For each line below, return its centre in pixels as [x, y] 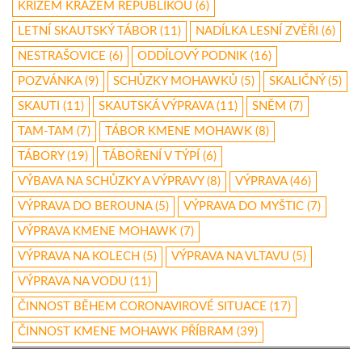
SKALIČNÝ [297, 82]
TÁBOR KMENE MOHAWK [179, 132]
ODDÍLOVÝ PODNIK [192, 57]
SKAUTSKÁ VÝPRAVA [156, 107]
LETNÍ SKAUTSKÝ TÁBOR [87, 32]
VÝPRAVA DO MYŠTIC [244, 207]
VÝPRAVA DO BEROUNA [85, 207]
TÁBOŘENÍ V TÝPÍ [151, 157]
